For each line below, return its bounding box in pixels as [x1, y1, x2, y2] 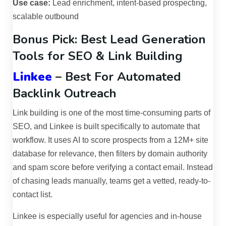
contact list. [13, 190, 52, 199]
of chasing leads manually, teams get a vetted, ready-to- [13, 177, 210, 186]
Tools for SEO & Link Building [13, 48, 183, 65]
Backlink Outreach [13, 85, 117, 102]
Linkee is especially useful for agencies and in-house [13, 212, 202, 221]
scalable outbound [13, 12, 79, 21]
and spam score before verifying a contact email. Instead [13, 163, 213, 172]
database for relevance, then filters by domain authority [13, 149, 207, 158]
